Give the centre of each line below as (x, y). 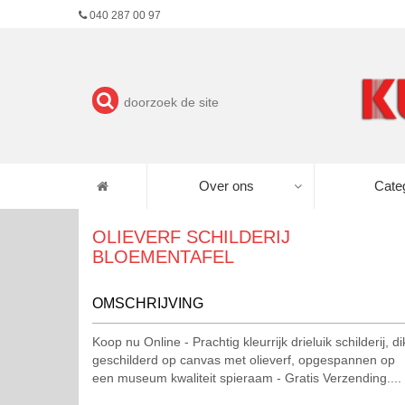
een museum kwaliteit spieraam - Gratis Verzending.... (247, 378)
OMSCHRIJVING (148, 303)
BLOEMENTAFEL (163, 257)
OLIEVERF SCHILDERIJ (191, 237)
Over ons (226, 186)
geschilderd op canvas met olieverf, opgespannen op (244, 360)
